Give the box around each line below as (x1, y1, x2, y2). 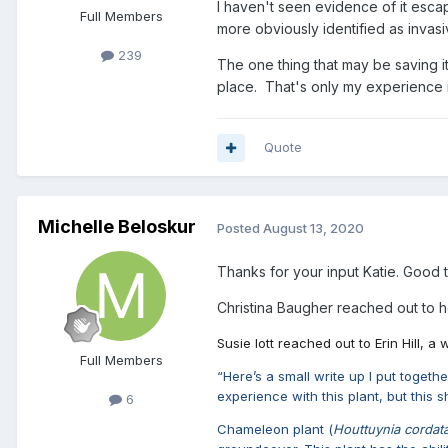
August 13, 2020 (263, 219, 364, 236)
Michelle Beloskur (38, 216, 196, 238)
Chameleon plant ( (217, 420, 333, 437)
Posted (217, 219, 263, 236)
